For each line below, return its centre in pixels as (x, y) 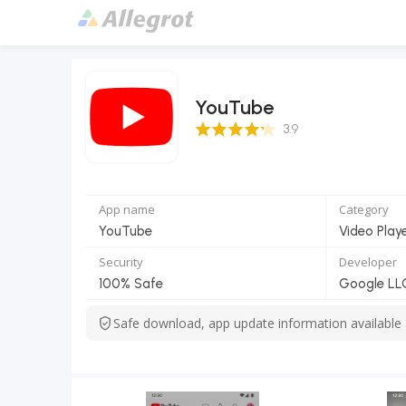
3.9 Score (221, 126)
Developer (368, 262)
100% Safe (131, 284)
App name (127, 209)
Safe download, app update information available (257, 323)
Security (121, 262)
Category (364, 209)
